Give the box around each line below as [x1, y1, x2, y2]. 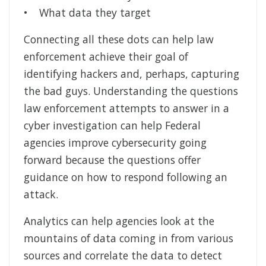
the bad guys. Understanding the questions [24, 84, 238, 99]
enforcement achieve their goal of [24, 49, 188, 64]
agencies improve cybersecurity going [24, 135, 207, 150]
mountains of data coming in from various [24, 231, 233, 246]
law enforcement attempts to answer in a [24, 101, 229, 116]
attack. [24, 187, 58, 202]
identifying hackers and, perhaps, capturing [24, 66, 239, 81]
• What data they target [24, 5, 151, 20]
